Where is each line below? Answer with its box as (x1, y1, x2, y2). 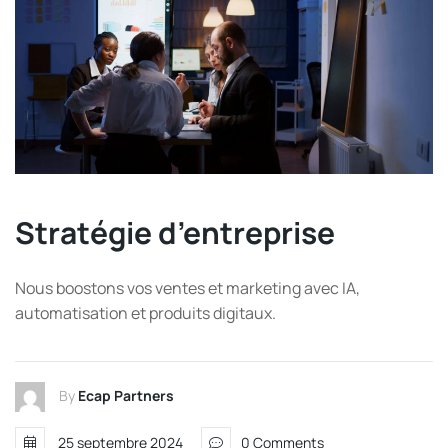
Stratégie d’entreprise (15, 212, 335, 254)
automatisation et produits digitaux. (15, 302, 276, 325)
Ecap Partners (78, 386, 174, 406)
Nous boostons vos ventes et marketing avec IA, (15, 277, 360, 300)
